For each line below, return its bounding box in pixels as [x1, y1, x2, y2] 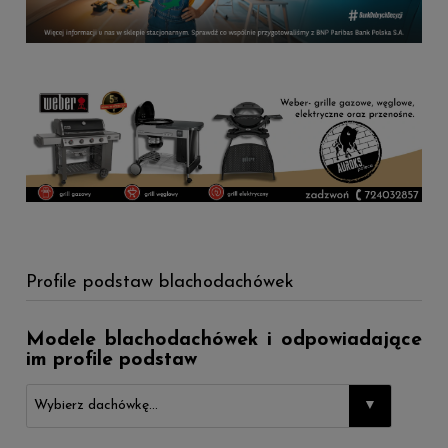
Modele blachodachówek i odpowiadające [26, 329, 422, 350]
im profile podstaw [26, 349, 197, 370]
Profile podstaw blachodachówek [26, 272, 294, 292]
